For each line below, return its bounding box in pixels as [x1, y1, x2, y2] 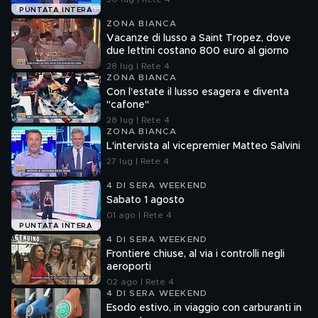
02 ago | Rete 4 [106, 278, 174, 286]
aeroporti [106, 262, 151, 272]
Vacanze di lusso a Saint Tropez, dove [106, 33, 291, 43]
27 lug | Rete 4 [106, 157, 169, 165]
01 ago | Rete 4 [106, 211, 172, 219]
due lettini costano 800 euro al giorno [106, 46, 289, 56]
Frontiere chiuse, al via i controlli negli [106, 249, 285, 259]
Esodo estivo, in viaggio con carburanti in [106, 303, 302, 313]
